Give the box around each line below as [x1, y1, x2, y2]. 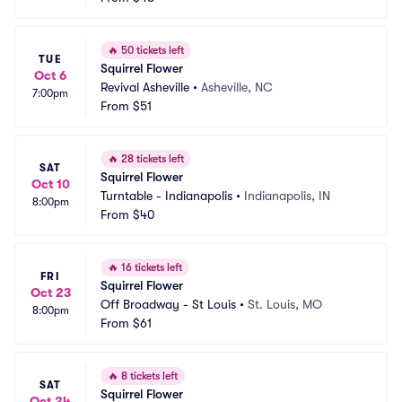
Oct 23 [30, 285, 71, 300]
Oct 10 [31, 177, 70, 191]
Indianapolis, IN [244, 188, 330, 203]
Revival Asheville [100, 80, 189, 94]
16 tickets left [118, 261, 182, 274]
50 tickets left [118, 44, 184, 57]
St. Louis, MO [248, 297, 322, 311]
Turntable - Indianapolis [100, 188, 232, 203]
